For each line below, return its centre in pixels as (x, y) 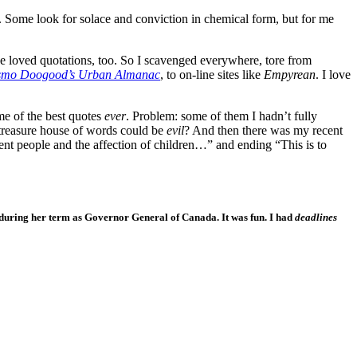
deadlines (316, 217)
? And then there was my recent (263, 130)
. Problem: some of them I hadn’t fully (222, 116)
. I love (333, 74)
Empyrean (290, 74)
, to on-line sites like (212, 74)
